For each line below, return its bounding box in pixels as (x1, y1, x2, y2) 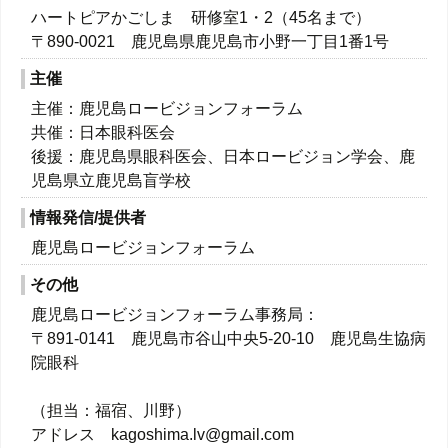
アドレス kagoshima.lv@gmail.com (31, 426, 294, 443)
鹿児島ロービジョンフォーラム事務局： (31, 306, 319, 323)
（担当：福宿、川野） (31, 402, 191, 419)
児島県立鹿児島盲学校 (31, 172, 191, 189)
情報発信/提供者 (30, 209, 146, 226)
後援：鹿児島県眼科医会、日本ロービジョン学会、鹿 (31, 148, 415, 165)
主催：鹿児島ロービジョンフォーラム (31, 100, 303, 117)
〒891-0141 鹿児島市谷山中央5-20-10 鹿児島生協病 (31, 330, 426, 347)
